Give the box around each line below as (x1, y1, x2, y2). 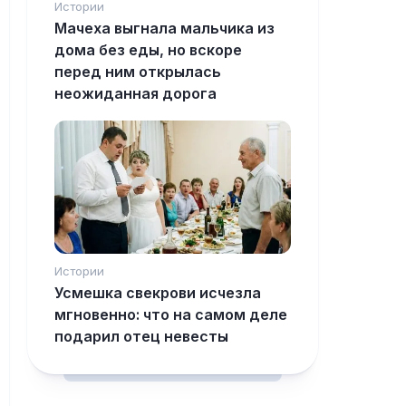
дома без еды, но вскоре (54, 41, 242, 60)
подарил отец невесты (54, 327, 228, 346)
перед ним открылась (54, 63, 221, 82)
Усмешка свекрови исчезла (54, 284, 261, 303)
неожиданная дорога (54, 84, 217, 103)
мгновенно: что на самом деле (54, 305, 287, 324)
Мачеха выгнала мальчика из (54, 19, 275, 38)
